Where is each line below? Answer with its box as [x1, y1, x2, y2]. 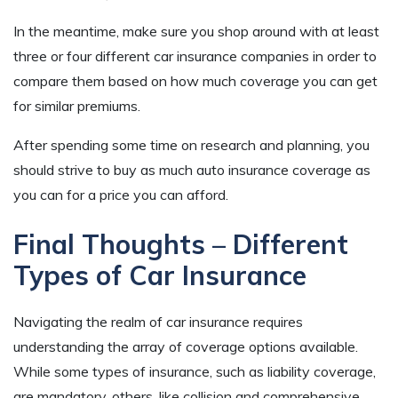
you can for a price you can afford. [13, 186, 228, 204]
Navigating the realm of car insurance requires [13, 313, 303, 331]
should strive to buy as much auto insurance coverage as [13, 161, 370, 179]
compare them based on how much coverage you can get [13, 72, 378, 91]
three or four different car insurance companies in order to [13, 47, 377, 66]
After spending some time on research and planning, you [13, 136, 370, 155]
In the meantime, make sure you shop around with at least [13, 22, 379, 41]
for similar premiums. [13, 97, 140, 115]
